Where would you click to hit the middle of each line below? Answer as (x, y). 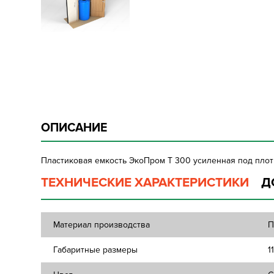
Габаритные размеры (96, 250)
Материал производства (102, 225)
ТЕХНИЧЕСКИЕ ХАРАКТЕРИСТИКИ (145, 183)
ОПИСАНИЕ (74, 128)
